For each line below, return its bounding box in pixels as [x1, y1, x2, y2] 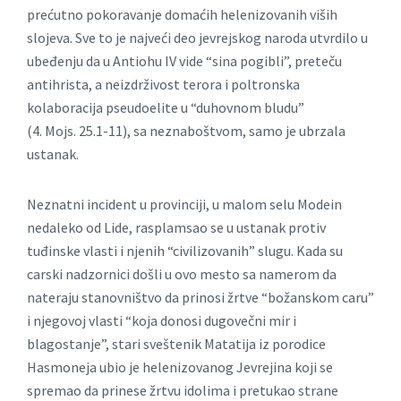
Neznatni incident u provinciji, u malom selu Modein [27, 195, 342, 214]
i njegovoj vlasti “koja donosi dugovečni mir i [27, 311, 296, 330]
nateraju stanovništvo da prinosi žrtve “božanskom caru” [27, 288, 374, 307]
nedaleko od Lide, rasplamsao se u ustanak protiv [27, 218, 326, 237]
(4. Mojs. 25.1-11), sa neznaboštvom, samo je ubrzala [27, 122, 346, 141]
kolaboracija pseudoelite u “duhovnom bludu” [27, 98, 304, 117]
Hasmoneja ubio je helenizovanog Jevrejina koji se [27, 358, 333, 377]
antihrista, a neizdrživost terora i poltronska [27, 75, 300, 94]
